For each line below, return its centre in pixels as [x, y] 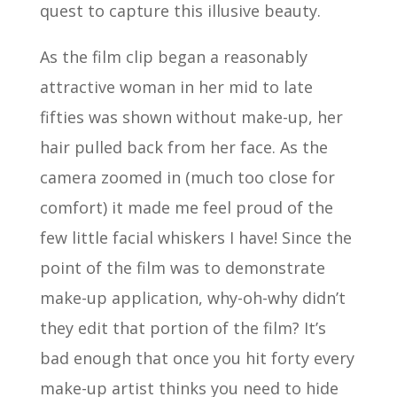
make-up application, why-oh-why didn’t [192, 297]
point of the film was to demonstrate [182, 267]
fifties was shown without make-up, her [191, 117]
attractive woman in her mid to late [176, 86]
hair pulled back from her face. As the [183, 147]
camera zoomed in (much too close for [187, 177]
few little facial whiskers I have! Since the [195, 237]
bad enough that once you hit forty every [197, 358]
